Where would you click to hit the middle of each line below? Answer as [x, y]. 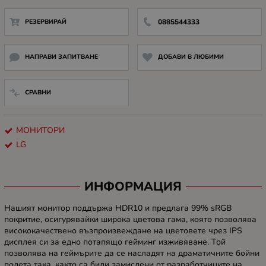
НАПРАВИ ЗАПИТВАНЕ [61, 57]
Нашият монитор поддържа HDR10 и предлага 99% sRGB [118, 208]
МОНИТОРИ [40, 130]
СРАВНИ [38, 92]
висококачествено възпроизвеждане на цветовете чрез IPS [123, 231]
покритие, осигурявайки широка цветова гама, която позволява [130, 220]
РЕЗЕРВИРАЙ [45, 21]
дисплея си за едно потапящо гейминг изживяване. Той [115, 242]
